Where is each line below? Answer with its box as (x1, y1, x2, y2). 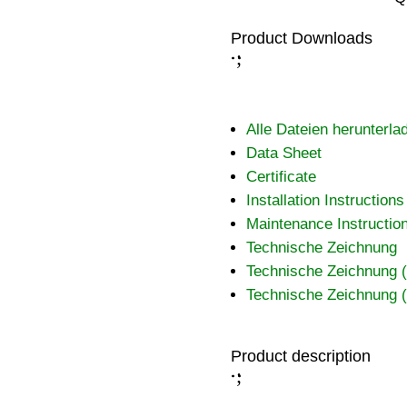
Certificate (245, 168, 316, 186)
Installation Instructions (245, 192, 404, 210)
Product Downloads (230, 29, 372, 48)
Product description (230, 347, 371, 366)
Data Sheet (245, 144, 322, 163)
